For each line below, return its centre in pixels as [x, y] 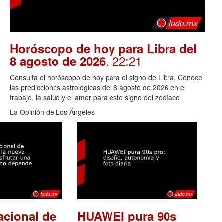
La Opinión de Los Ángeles [52, 112]
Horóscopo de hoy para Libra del [103, 48]
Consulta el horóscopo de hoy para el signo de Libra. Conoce [106, 77]
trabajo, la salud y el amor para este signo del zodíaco [95, 97]
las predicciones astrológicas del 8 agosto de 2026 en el [98, 87]
